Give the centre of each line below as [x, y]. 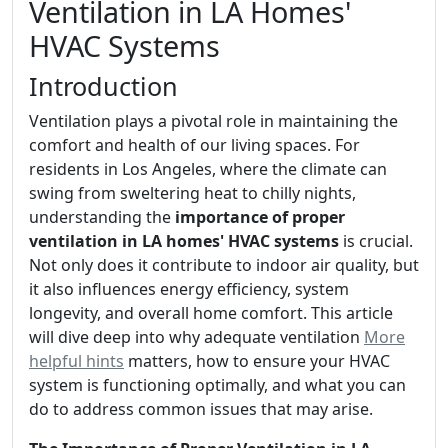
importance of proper [260, 217]
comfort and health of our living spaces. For [194, 145]
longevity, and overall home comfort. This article [211, 313]
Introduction [103, 86]
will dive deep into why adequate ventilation [196, 337]
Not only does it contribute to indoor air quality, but [224, 265]
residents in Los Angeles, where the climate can [208, 169]
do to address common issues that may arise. [201, 409]
